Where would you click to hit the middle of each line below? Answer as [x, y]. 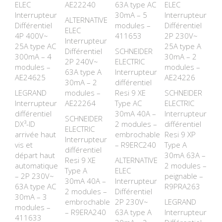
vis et [24, 145]
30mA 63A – [185, 155]
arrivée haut [35, 134]
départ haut [35, 155]
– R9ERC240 [135, 145]
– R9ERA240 [85, 212]
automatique [36, 166]
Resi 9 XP [180, 134]
